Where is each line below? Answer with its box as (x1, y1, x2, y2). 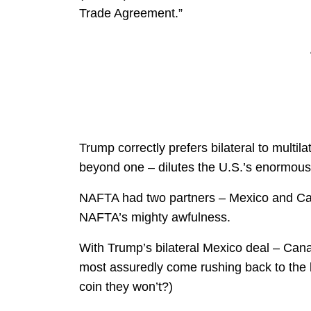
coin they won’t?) (79, 280, 173, 294)
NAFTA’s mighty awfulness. (79, 210, 230, 224)
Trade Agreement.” (79, 6, 183, 20)
